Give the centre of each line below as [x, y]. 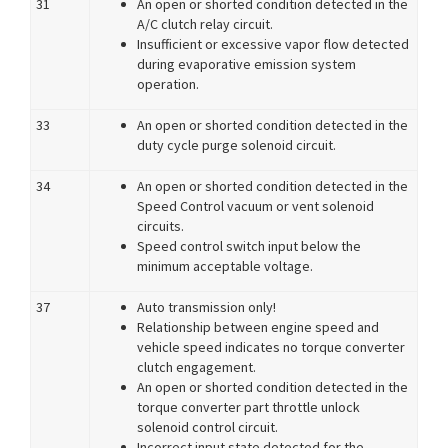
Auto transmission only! [206, 307]
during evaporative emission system [246, 64]
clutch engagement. [196, 367]
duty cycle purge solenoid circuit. [236, 145]
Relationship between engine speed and [258, 327]
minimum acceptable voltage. [225, 266]
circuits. [160, 226]
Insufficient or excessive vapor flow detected [273, 44]
